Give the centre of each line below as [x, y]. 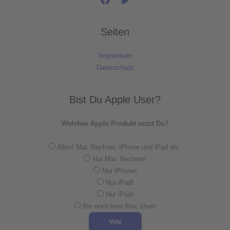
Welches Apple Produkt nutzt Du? [115, 124]
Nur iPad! [119, 183]
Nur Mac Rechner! [119, 159]
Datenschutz [115, 68]
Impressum [115, 56]
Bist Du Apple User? [115, 100]
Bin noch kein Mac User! [119, 206]
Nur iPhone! [119, 171]
